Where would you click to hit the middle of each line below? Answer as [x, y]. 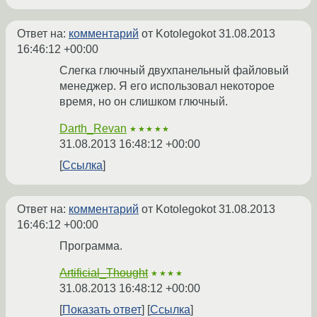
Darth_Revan [93, 129]
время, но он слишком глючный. [144, 102]
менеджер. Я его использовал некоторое [167, 86]
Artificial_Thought [104, 273]
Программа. [91, 246]
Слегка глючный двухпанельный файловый [174, 71]
